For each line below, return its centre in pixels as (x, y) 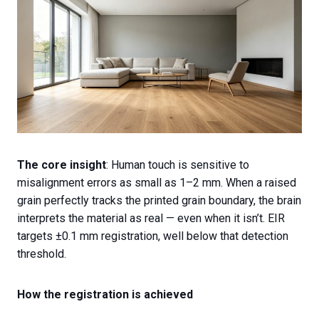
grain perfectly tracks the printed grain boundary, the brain (159, 200)
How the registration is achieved (105, 294)
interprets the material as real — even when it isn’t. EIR (151, 218)
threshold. (42, 253)
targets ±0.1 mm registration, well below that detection (153, 236)
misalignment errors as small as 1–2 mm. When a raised (157, 182)
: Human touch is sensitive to (178, 164)
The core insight (62, 164)
